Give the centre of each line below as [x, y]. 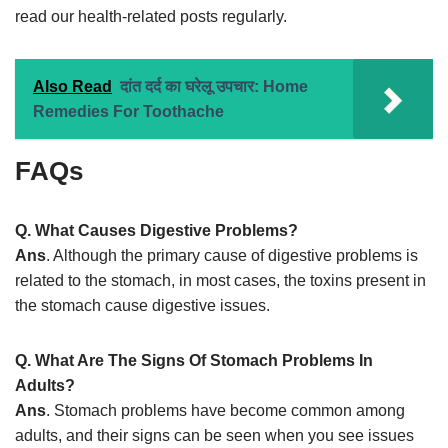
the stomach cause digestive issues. [142, 306]
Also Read [72, 87]
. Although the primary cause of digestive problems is [232, 256]
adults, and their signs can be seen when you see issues [214, 436]
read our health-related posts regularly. [151, 17]
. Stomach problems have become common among [225, 411]
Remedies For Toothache [128, 112]
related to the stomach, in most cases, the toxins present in [220, 281]
